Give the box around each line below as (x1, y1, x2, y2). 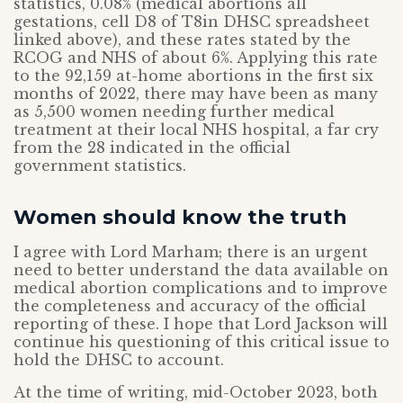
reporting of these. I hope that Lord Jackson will (13, 315, 388, 334)
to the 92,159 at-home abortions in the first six (13, 67, 373, 85)
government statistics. (13, 157, 186, 175)
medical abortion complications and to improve (13, 279, 388, 298)
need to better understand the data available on (13, 261, 389, 280)
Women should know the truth (13, 205, 347, 230)
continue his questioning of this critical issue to (13, 333, 390, 352)
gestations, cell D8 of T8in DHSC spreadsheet (13, 13, 370, 31)
